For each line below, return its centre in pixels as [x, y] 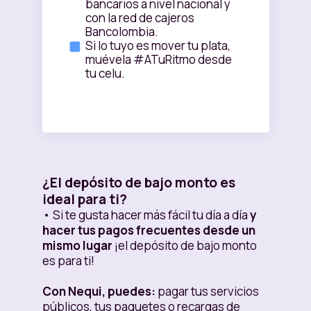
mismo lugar [78, 246]
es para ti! [68, 261]
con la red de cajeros [140, 18]
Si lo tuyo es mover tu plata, [158, 46]
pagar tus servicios [207, 292]
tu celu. [105, 74]
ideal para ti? [84, 200]
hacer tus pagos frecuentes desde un [149, 230]
